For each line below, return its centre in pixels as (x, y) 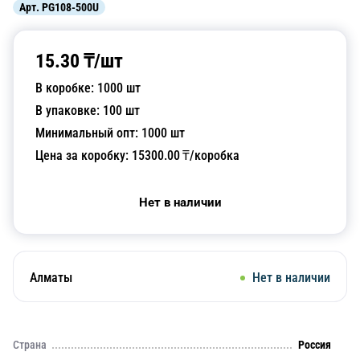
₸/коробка (210, 155)
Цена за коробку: (84, 155)
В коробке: (66, 88)
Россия (315, 345)
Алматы (51, 278)
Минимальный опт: (88, 133)
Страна (30, 345)
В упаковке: (69, 110)
